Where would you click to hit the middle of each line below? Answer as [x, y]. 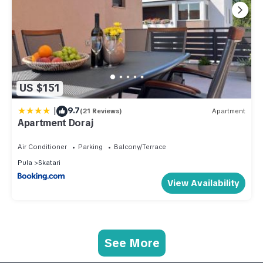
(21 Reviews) [101, 111]
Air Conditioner [42, 146]
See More [131, 243]
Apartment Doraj [56, 123]
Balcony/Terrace [140, 146]
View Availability [203, 183]
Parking [90, 146]
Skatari [49, 162]
